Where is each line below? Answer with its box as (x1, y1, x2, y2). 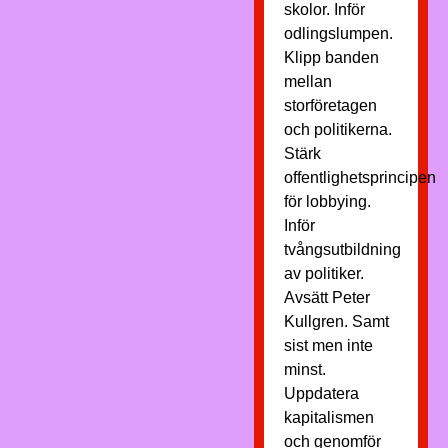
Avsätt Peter (283, 289, 370, 306)
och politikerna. (283, 121, 392, 138)
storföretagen (283, 97, 377, 114)
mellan (283, 73, 332, 90)
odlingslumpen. (283, 25, 393, 42)
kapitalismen (283, 409, 374, 426)
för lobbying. (283, 193, 371, 210)
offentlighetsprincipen (283, 169, 436, 186)
